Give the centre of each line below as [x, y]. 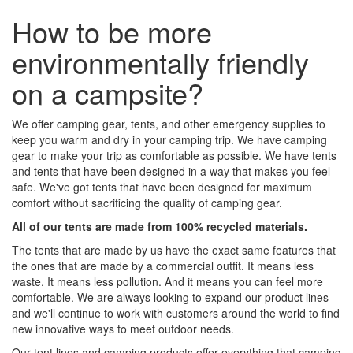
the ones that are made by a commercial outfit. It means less [163, 266]
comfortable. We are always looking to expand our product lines [170, 297]
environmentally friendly [160, 62]
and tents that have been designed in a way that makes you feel [171, 171]
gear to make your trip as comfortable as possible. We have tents [174, 156]
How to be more [112, 32]
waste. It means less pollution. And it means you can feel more [167, 282]
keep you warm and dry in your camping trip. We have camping [169, 140]
